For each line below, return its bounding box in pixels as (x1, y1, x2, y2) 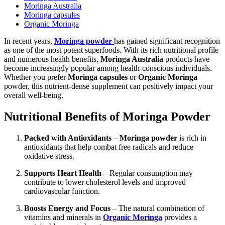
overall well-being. (4, 90, 63, 99)
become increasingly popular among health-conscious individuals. (4, 63, 212, 72)
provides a (162, 212, 197, 221)
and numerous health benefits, (4, 54, 100, 63)
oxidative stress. (24, 151, 74, 160)
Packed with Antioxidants (24, 133, 111, 142)
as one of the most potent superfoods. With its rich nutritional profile (4, 45, 218, 54)
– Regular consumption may (101, 168, 193, 177)
